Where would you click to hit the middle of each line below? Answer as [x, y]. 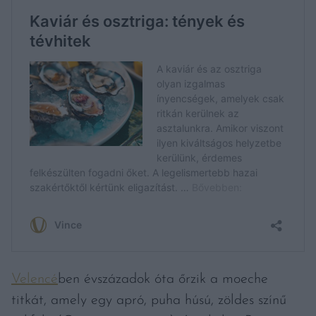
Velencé [35, 279]
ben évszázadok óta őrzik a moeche [163, 279]
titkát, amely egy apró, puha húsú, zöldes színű [149, 300]
